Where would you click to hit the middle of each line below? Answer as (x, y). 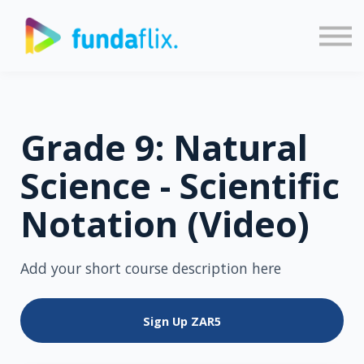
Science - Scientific (180, 186)
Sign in (182, 21)
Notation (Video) (165, 224)
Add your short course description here (151, 268)
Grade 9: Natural (164, 147)
